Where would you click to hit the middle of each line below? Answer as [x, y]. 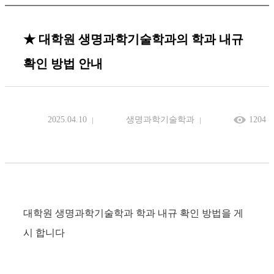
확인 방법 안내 [63, 63]
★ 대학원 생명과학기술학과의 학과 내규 [133, 39]
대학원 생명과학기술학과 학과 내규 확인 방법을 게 [133, 213]
